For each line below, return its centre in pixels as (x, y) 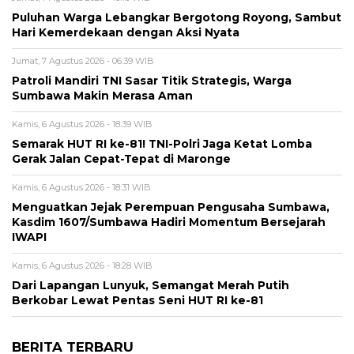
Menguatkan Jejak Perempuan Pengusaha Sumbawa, (171, 207)
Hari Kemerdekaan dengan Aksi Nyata (126, 33)
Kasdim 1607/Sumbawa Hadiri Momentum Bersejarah (169, 222)
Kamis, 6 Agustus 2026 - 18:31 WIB (81, 188)
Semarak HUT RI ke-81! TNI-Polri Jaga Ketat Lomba (162, 144)
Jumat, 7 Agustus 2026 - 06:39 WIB (83, 61)
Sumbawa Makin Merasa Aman (102, 96)
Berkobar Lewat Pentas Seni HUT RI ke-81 (137, 301)
